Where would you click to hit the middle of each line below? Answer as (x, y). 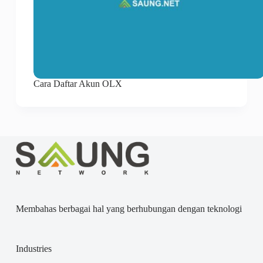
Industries (33, 249)
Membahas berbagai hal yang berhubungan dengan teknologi (129, 209)
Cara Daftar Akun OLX (77, 84)
